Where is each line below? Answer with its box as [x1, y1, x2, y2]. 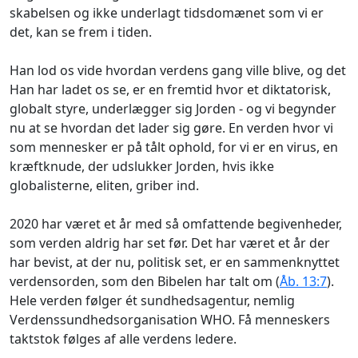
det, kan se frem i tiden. [10, 22, 152, 41]
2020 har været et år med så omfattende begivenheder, [10, 214, 342, 233]
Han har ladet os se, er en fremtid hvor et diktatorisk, [10, 80, 331, 98]
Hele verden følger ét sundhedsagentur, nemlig [10, 291, 295, 309]
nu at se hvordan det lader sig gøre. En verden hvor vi [10, 118, 333, 137]
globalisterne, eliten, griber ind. [10, 176, 199, 194]
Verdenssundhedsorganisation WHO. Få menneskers [10, 310, 330, 328]
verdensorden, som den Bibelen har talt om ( [10, 272, 280, 290]
